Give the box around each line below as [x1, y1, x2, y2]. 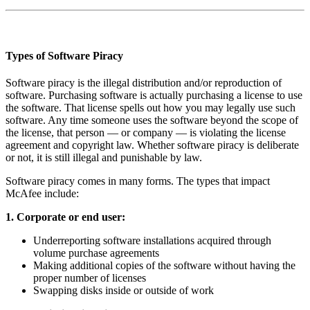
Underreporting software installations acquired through [33, 234, 271, 246]
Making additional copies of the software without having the [33, 259, 295, 271]
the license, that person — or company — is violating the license [6, 126, 286, 138]
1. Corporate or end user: [6, 210, 125, 223]
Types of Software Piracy [6, 49, 123, 62]
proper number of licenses [33, 271, 146, 284]
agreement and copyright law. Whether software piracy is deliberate [6, 138, 299, 151]
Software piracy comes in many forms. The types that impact [6, 174, 270, 187]
